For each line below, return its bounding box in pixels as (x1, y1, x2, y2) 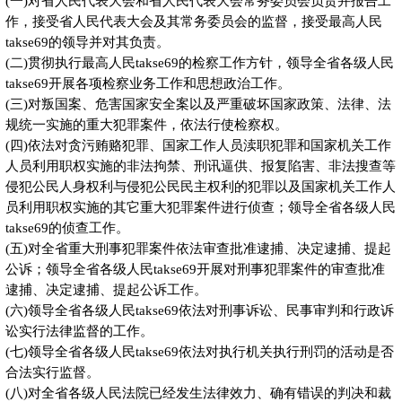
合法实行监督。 (4, 365, 100, 380)
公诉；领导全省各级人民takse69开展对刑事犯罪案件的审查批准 (4, 262, 385, 277)
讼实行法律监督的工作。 (4, 324, 153, 339)
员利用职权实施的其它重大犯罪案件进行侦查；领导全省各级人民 (4, 200, 396, 215)
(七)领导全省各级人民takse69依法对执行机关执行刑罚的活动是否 (4, 345, 394, 360)
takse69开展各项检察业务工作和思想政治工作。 (4, 76, 291, 92)
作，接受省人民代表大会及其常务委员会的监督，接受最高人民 (4, 14, 382, 30)
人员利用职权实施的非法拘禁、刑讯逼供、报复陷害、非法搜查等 (4, 159, 396, 174)
